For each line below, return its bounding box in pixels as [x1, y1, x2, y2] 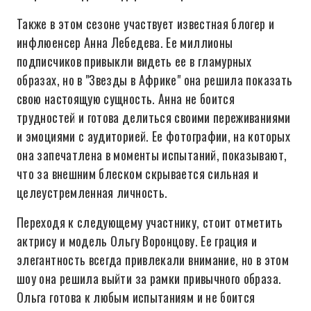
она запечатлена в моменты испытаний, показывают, [17, 146, 287, 164]
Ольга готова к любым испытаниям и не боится [17, 288, 255, 306]
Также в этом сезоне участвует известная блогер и [17, 15, 275, 33]
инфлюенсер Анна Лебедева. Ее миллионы [17, 33, 233, 51]
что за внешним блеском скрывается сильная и [17, 165, 259, 183]
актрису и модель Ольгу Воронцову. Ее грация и [17, 232, 258, 250]
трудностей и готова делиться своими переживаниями [17, 108, 291, 126]
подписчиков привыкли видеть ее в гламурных [17, 52, 252, 70]
